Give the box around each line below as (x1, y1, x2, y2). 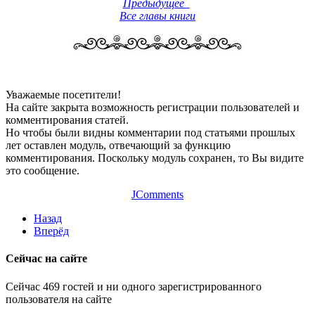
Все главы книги (120, 10, 195, 22)
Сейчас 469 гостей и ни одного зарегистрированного (6, 280, 262, 292)
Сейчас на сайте (6, 252, 87, 265)
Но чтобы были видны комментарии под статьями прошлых (6, 127, 295, 139)
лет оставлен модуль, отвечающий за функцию (6, 139, 231, 152)
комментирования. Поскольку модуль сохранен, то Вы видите (6, 152, 304, 165)
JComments (131, 188, 184, 201)
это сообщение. (6, 165, 79, 177)
